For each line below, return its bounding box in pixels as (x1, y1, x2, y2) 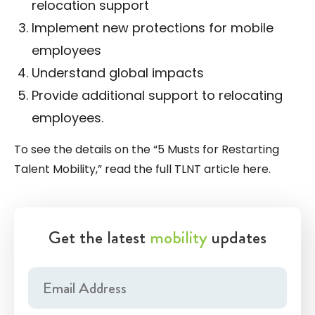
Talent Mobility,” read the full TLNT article (14, 160, 243, 177)
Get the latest (49, 224, 150, 250)
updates (207, 224, 266, 250)
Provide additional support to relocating (32, 86, 283, 104)
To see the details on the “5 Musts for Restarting (14, 141, 279, 157)
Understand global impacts (32, 63, 204, 82)
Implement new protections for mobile (32, 18, 274, 37)
